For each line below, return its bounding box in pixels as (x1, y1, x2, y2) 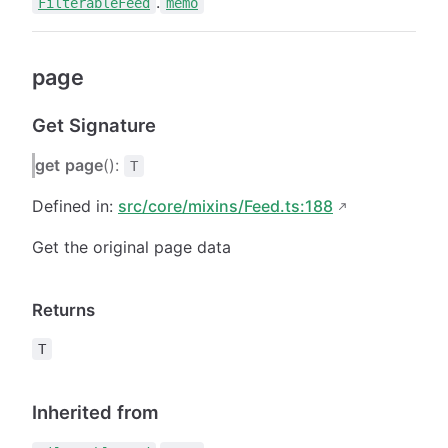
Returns (32, 299, 95, 320)
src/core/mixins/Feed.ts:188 (118, 195, 333, 216)
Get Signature (32, 113, 156, 136)
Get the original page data (32, 236, 231, 257)
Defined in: (32, 195, 118, 216)
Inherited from (32, 400, 159, 423)
